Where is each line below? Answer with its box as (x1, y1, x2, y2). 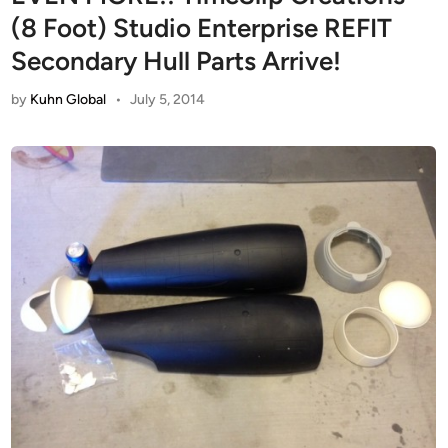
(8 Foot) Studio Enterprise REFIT (11, 11, 393, 44)
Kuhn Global (30, 90, 107, 108)
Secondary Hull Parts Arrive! (11, 44, 342, 77)
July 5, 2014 (129, 90, 205, 108)
